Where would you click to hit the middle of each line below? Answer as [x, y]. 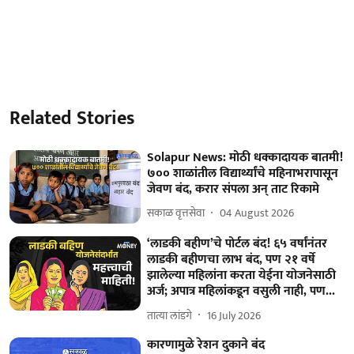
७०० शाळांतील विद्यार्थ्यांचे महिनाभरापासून [243, 173]
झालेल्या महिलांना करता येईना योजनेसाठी [242, 276]
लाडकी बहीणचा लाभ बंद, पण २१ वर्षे [232, 260]
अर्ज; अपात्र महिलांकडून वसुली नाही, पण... [241, 292]
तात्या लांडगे [170, 315]
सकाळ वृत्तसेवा [176, 213]
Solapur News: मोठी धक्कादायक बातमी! [245, 157]
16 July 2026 [234, 315]
